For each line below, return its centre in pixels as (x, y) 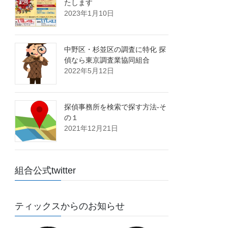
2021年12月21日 (91, 129)
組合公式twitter (46, 171)
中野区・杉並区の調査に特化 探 (115, 50)
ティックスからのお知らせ (70, 206)
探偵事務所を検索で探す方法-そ (116, 107)
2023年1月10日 (89, 13)
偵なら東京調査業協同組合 (107, 60)
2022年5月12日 (89, 71)
